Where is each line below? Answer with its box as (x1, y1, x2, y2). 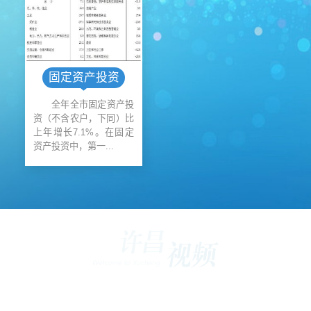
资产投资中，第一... (33, 141, 114, 152)
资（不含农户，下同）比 (33, 113, 134, 124)
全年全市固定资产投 (51, 99, 135, 110)
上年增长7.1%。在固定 (33, 127, 134, 138)
